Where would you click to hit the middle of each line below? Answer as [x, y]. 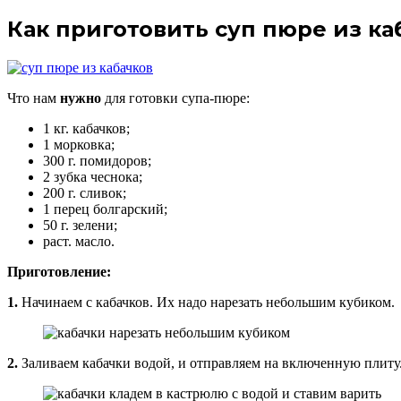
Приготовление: [59, 271]
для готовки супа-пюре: [175, 98]
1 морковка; [79, 144]
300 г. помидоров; [97, 160]
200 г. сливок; [85, 192]
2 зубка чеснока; [93, 176]
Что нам [34, 98]
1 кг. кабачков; [86, 128]
